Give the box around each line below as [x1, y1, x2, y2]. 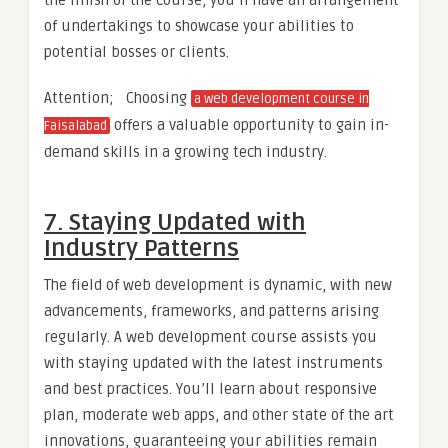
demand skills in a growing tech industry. [44, 142, 327, 161]
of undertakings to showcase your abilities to [44, 16, 354, 35]
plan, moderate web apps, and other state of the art [44, 405, 394, 424]
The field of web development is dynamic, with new [44, 275, 392, 294]
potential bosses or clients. [44, 42, 229, 61]
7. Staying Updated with [44, 207, 306, 237]
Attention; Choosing [44, 88, 191, 107]
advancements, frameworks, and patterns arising [44, 301, 379, 320]
